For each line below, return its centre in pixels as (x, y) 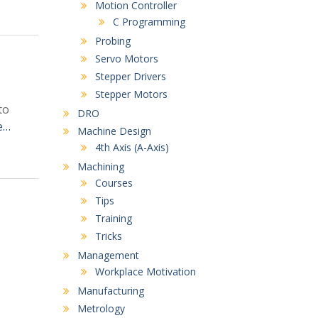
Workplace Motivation (145, 272)
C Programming (149, 22)
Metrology (101, 308)
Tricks (108, 236)
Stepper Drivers (130, 76)
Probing (113, 41)
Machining (100, 166)
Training (113, 218)
